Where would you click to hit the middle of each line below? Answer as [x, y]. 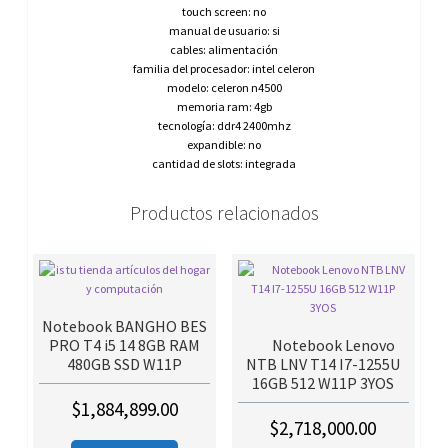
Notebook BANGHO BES [125, 326]
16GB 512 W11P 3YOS [323, 383]
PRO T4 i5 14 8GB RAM [125, 345]
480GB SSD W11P [125, 364]
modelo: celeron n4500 [224, 87]
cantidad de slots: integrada [224, 163]
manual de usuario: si [224, 30]
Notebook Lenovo [323, 345]
